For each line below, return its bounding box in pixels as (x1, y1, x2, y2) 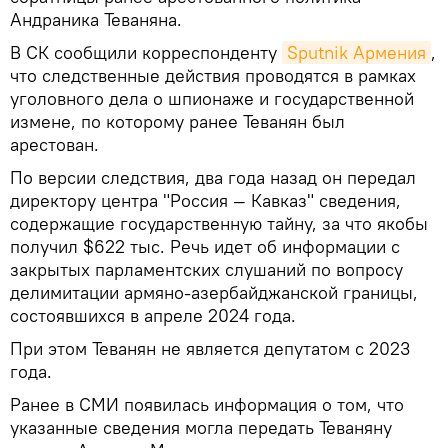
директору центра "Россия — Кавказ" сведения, (10, 188, 401, 212)
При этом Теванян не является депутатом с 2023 (10, 336, 410, 360)
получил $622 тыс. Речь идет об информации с (10, 234, 400, 258)
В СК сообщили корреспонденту (10, 40, 282, 64)
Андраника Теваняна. (10, 7, 182, 31)
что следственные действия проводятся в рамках (10, 63, 416, 87)
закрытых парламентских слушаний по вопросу (10, 257, 403, 281)
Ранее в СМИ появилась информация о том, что (10, 392, 404, 416)
